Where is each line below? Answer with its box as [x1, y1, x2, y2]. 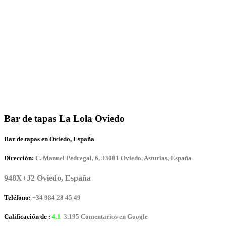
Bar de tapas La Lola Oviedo [4, 112, 125, 124]
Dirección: [4, 154, 34, 162]
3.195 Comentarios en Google [62, 213, 148, 221]
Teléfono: [4, 194, 31, 202]
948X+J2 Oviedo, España [4, 174, 91, 183]
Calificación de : [4, 213, 52, 221]
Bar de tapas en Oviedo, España [4, 135, 94, 143]
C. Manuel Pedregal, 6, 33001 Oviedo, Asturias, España [35, 154, 192, 162]
